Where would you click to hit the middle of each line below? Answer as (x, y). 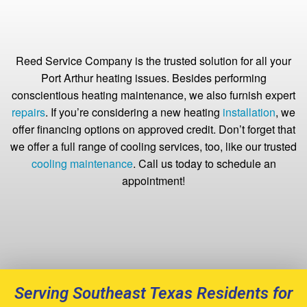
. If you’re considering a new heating (134, 112)
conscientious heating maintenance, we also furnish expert (153, 95)
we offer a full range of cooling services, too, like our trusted (153, 147)
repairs (28, 112)
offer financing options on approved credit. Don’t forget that (153, 130)
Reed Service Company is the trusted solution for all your (153, 61)
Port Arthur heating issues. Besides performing (153, 78)
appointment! (153, 181)
